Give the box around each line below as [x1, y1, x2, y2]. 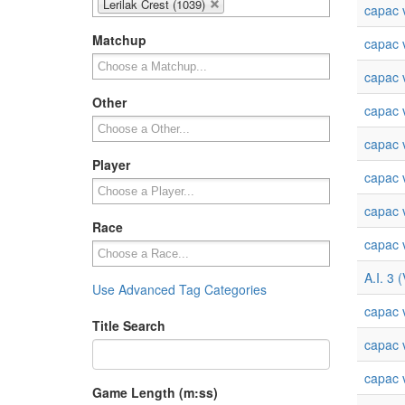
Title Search [92, 316, 165, 334]
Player [92, 155, 130, 174]
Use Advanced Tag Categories [92, 280, 267, 298]
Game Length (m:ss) [92, 383, 218, 401]
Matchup [92, 31, 146, 49]
